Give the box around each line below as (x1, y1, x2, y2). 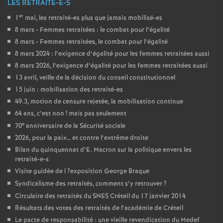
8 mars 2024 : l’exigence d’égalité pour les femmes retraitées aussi (15, 49, 210, 59)
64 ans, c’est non (15, 109, 64, 118)
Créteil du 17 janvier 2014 (109, 192, 186, 201)
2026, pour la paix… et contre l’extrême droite (15, 133, 148, 143)
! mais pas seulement (66, 109, 126, 118)
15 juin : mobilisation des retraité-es (15, 85, 123, 95)
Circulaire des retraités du (15, 192, 93, 201)
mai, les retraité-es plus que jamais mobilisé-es (23, 13, 162, 23)
